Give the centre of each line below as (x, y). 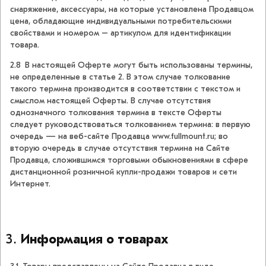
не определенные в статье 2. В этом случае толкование (120, 77)
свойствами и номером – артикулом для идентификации (121, 33)
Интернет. (30, 184)
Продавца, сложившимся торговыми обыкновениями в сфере (129, 160)
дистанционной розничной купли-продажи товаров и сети (123, 172)
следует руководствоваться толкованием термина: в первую (130, 125)
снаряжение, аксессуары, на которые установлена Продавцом (132, 9)
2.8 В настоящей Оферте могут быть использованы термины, (131, 65)
